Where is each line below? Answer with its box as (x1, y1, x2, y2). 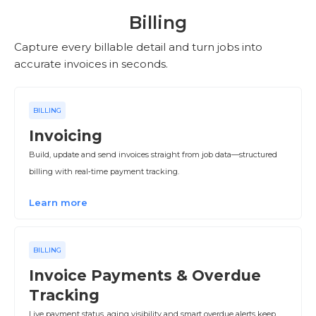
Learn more (29, 197, 87, 208)
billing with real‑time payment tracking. (29, 166, 179, 176)
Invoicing (29, 127, 102, 145)
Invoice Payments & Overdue (29, 267, 261, 284)
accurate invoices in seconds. (14, 57, 168, 71)
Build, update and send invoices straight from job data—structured (29, 150, 277, 159)
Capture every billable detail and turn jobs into (14, 40, 262, 54)
